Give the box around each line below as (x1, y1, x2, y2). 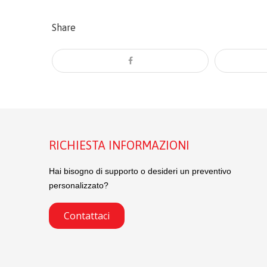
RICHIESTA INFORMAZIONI (49, 138, 190, 152)
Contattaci (64, 209, 110, 222)
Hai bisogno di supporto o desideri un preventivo (49, 166, 231, 176)
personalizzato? (49, 180, 108, 190)
